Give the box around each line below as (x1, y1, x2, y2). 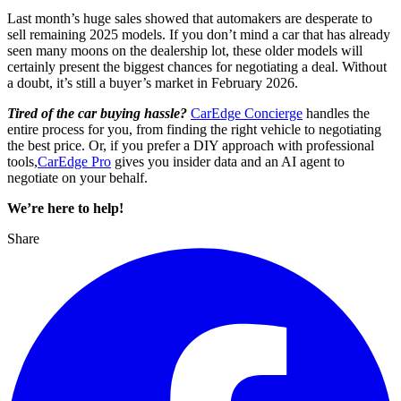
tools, (7, 154, 38, 170)
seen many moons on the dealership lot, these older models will (7, 43, 363, 59)
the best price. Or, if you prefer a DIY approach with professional (7, 138, 374, 154)
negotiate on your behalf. (7, 170, 148, 186)
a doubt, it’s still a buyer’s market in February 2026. (7, 75, 298, 91)
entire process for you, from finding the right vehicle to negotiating (7, 122, 381, 138)
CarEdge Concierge (191, 106, 303, 122)
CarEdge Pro (38, 154, 111, 170)
